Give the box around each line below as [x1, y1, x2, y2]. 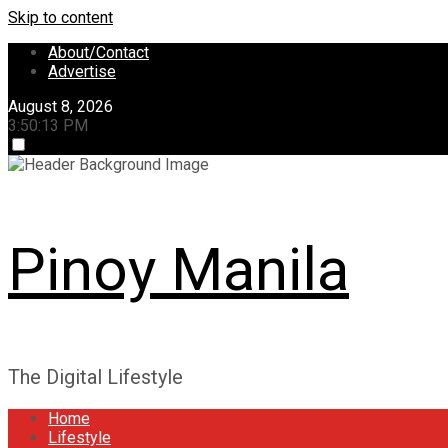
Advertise [48, 62, 116, 81]
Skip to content [8, 8, 113, 27]
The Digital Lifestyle [8, 365, 183, 389]
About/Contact [48, 43, 149, 62]
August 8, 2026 [8, 97, 113, 116]
